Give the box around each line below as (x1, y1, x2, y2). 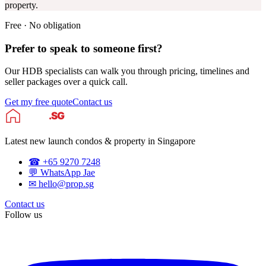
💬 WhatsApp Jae (28, 167, 95, 178)
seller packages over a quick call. (5, 77, 128, 87)
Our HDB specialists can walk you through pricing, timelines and (5, 66, 249, 77)
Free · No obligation (5, 20, 81, 30)
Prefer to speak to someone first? (5, 42, 163, 55)
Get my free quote (5, 97, 72, 107)
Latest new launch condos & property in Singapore (5, 136, 195, 147)
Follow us (5, 210, 42, 220)
